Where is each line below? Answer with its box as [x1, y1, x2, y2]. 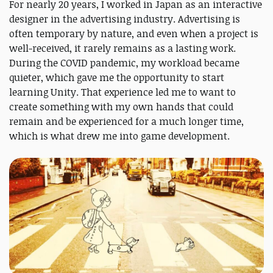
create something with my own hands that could [9, 100, 233, 114]
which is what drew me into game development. [9, 129, 230, 143]
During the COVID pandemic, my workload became [9, 56, 239, 70]
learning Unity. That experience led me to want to [9, 85, 236, 99]
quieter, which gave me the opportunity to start [9, 71, 224, 85]
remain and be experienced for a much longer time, [9, 115, 244, 129]
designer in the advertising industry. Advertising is [9, 12, 240, 26]
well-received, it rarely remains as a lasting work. [9, 41, 236, 55]
